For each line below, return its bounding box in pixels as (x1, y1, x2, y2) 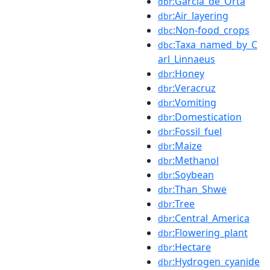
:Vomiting (172, 95, 216, 109)
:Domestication (172, 110, 242, 124)
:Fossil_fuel (172, 124, 222, 138)
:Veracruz (172, 81, 216, 95)
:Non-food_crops (173, 23, 250, 37)
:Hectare (172, 240, 211, 254)
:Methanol (172, 153, 219, 167)
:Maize (172, 139, 202, 152)
